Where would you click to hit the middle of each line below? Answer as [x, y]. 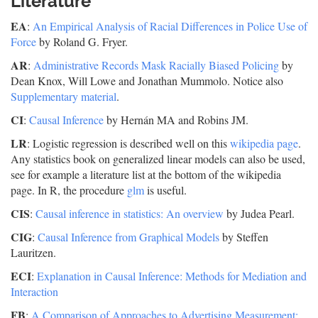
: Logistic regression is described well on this [128, 143]
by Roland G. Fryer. [82, 42]
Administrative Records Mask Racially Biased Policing [156, 65]
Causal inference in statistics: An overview [130, 213]
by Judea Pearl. [259, 213]
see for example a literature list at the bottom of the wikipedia [146, 174]
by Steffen [244, 237]
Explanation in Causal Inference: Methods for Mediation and [172, 276]
